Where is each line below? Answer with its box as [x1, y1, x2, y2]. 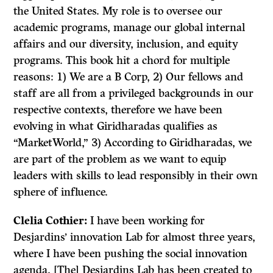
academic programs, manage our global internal [13, 21, 246, 35]
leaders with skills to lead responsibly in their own [13, 169, 258, 183]
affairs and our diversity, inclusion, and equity [13, 37, 239, 51]
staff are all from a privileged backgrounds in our [13, 87, 254, 101]
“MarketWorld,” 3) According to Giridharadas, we [13, 136, 252, 150]
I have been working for [90, 214, 205, 228]
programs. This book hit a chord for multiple [13, 54, 230, 68]
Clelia [13, 214, 43, 228]
